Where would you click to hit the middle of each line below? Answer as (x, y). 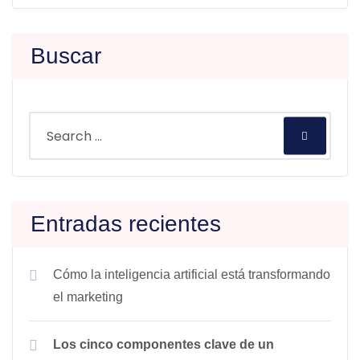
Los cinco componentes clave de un (164, 344)
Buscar (66, 56)
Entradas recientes (126, 224)
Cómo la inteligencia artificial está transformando (192, 274)
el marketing (88, 297)
